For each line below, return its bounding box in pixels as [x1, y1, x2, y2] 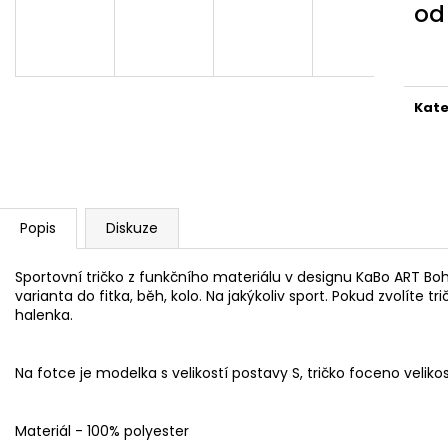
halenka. [15, 304, 73, 325]
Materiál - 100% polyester [15, 420, 189, 441]
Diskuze [106, 217, 158, 238]
